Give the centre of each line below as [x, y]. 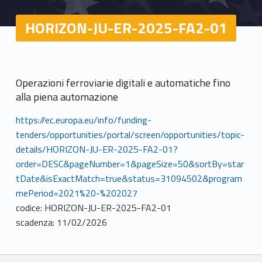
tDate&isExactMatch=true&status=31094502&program [129, 178]
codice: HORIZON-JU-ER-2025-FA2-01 [93, 207]
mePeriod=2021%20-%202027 [76, 193]
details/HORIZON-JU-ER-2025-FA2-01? [96, 149]
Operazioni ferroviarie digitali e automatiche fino [123, 82]
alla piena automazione [67, 96]
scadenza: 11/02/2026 [61, 222]
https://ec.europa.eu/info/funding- [83, 120]
